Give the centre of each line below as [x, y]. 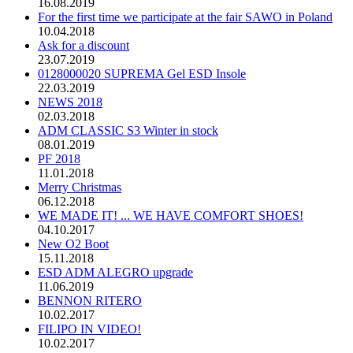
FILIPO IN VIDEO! [89, 329]
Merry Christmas [80, 188]
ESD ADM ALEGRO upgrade [115, 273]
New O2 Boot [73, 244]
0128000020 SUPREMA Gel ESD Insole [142, 74]
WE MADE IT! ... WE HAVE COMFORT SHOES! [171, 216]
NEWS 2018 [70, 102]
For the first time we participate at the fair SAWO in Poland [185, 17]
